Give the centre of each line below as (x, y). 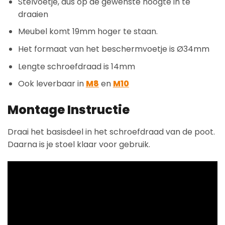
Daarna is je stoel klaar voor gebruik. (79, 144)
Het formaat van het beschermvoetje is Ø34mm (114, 49)
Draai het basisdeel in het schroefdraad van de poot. (111, 132)
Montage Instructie (69, 109)
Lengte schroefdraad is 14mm (76, 66)
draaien (33, 14)
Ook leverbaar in (52, 84)
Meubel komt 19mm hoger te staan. (88, 32)
